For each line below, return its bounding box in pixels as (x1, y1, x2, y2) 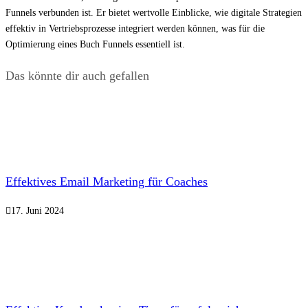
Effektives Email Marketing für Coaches (5, 175, 208, 189)
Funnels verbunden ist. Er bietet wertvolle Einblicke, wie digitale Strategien (5, 8, 302, 19)
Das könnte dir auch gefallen (5, 69, 149, 83)
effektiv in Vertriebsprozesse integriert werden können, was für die (5, 23, 265, 34)
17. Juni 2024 (11, 206, 64, 217)
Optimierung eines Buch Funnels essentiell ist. (5, 39, 185, 50)
